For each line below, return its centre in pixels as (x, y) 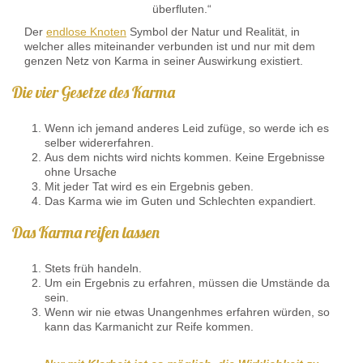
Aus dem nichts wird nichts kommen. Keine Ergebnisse (185, 157)
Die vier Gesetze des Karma (94, 92)
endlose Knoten (86, 31)
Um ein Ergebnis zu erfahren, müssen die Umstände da (187, 282)
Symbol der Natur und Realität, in (213, 31)
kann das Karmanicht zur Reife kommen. (149, 326)
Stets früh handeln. (93, 268)
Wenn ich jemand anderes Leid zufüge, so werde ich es (187, 128)
